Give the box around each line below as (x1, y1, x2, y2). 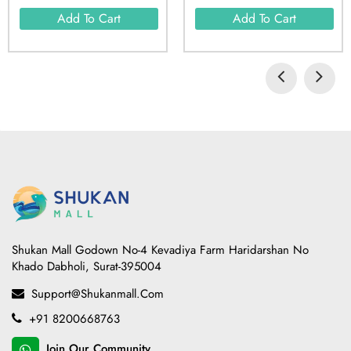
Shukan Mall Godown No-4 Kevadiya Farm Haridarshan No (12, 241, 309, 259)
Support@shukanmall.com (27, 285, 164, 303)
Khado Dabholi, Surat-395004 (12, 258, 161, 276)
